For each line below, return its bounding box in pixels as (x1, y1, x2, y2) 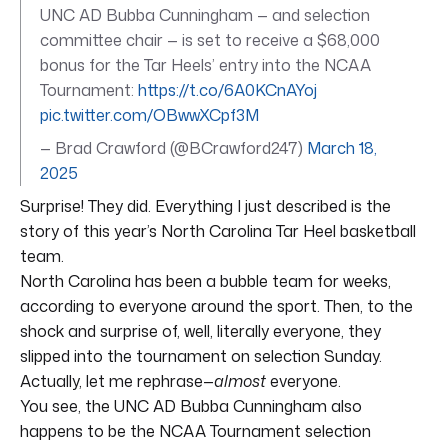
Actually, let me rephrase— (20, 369, 214, 392)
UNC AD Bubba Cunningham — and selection (40, 3, 370, 26)
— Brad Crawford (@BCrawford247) (40, 136, 307, 159)
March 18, (307, 136, 377, 159)
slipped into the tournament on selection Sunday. (20, 344, 382, 367)
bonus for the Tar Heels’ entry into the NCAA (40, 53, 371, 76)
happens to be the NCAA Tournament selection (20, 419, 371, 442)
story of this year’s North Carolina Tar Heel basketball (20, 219, 416, 242)
